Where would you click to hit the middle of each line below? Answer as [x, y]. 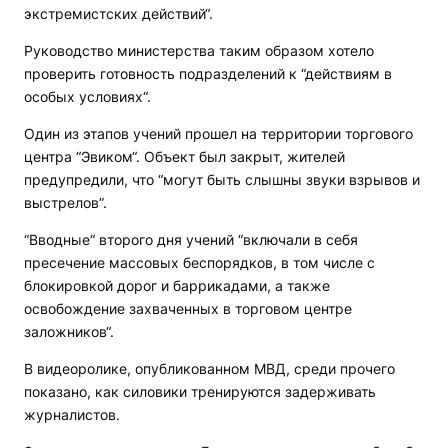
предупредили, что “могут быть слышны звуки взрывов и [222, 180]
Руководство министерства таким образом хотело [199, 51]
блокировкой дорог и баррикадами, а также [177, 286]
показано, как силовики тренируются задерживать [200, 392]
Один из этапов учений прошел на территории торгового [218, 134]
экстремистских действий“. [120, 14]
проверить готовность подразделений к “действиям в [208, 74]
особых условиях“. [87, 97]
